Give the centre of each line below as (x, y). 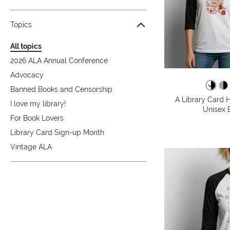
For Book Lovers (37, 118)
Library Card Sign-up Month (57, 133)
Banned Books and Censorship (61, 90)
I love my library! (38, 104)
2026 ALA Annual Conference (59, 61)
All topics (26, 46)
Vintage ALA (31, 147)
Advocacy (27, 75)
